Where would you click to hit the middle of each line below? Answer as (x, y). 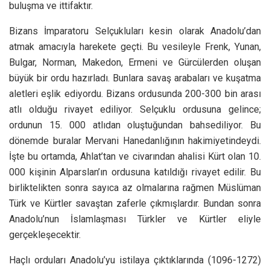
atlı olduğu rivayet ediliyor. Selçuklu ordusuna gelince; (135, 109)
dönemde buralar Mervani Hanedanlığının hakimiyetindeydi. (135, 140)
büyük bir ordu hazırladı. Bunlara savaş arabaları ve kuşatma (135, 78)
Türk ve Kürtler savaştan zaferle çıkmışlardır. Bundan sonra (135, 203)
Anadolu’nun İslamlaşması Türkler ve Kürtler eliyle (135, 219)
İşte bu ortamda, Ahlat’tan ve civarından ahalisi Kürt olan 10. (135, 156)
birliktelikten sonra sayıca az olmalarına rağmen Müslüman (135, 187)
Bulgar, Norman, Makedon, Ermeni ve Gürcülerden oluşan (135, 62)
